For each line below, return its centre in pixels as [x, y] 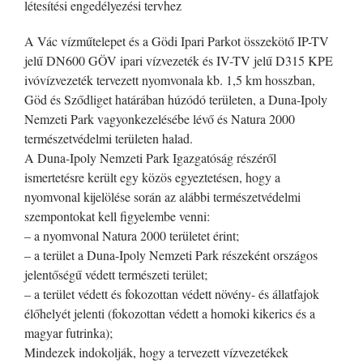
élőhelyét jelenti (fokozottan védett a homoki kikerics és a [170, 314]
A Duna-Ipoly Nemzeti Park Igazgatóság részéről [150, 158]
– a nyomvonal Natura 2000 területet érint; [132, 236]
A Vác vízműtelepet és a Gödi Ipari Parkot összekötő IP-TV [177, 41]
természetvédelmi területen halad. [109, 139]
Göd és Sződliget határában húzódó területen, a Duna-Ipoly [176, 100]
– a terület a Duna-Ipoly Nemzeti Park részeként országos [171, 255]
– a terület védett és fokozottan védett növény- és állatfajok [172, 294]
